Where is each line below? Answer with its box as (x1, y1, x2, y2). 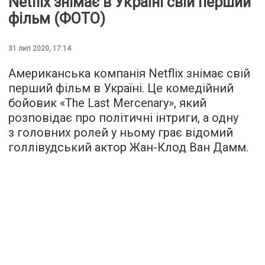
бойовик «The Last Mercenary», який (8, 95, 206, 110)
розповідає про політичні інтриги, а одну (8, 110, 238, 125)
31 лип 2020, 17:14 (8, 44, 71, 53)
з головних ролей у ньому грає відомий (8, 125, 233, 140)
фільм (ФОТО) (8, 9, 105, 27)
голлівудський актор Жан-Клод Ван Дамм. (8, 140, 248, 154)
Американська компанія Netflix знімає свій (8, 66, 250, 80)
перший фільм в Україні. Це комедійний (8, 80, 234, 95)
